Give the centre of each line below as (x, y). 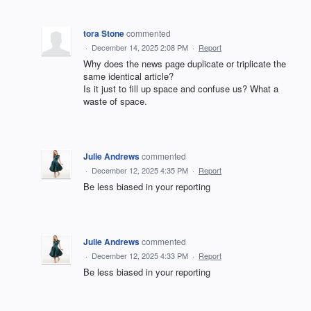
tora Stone (104, 34)
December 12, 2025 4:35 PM (140, 170)
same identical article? (128, 76)
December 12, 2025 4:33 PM (140, 256)
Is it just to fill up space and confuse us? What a (181, 89)
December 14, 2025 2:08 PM (140, 48)
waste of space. (115, 101)
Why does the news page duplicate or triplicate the (185, 64)
